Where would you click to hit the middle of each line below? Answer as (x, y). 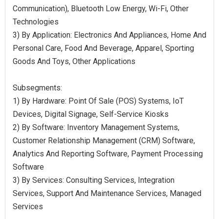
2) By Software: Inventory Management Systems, (96, 127)
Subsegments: (37, 88)
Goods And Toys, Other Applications (74, 61)
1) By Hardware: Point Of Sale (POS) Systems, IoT (98, 101)
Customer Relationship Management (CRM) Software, (104, 140)
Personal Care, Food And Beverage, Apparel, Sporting (103, 48)
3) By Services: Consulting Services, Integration (94, 180)
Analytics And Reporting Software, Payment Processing (108, 153)
